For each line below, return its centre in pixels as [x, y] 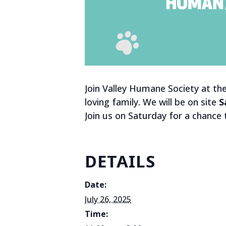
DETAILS [120, 161]
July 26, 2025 [108, 199]
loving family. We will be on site [152, 102]
